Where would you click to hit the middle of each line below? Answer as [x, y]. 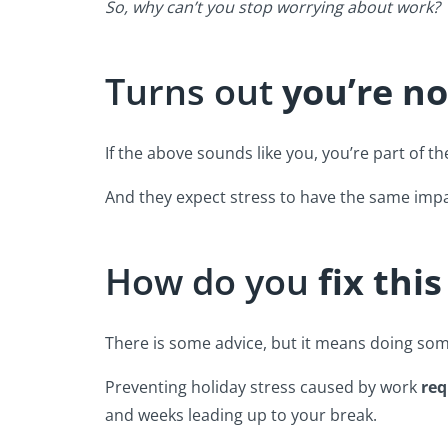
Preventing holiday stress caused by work [263, 386]
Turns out [193, 91]
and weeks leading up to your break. [245, 414]
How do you [211, 281]
